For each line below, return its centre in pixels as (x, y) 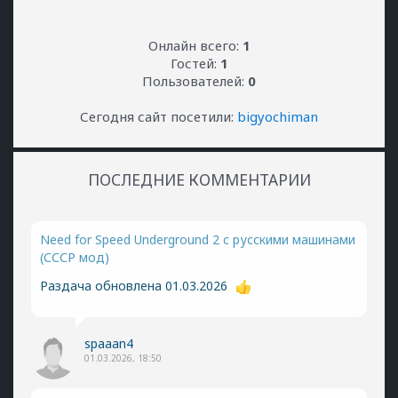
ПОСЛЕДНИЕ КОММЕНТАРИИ (199, 180)
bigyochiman (278, 116)
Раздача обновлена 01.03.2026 (137, 285)
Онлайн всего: (195, 45)
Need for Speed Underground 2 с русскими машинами (198, 239)
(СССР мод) (75, 257)
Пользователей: (195, 81)
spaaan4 (109, 343)
